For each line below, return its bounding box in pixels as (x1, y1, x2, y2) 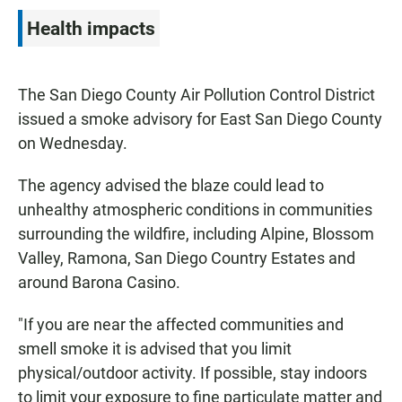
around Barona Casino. (18, 273, 180, 293)
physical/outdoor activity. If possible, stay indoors (18, 363, 367, 383)
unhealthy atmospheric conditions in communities (18, 200, 372, 220)
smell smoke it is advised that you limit (18, 339, 292, 359)
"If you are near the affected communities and (18, 315, 344, 335)
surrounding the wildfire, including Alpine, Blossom (18, 224, 374, 244)
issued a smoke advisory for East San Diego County (18, 109, 382, 129)
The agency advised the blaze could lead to (18, 176, 324, 196)
